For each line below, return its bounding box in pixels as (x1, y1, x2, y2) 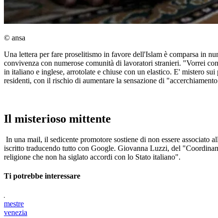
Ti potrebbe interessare (4, 172, 80, 181)
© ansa (4, 34, 25, 42)
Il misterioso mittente (4, 112, 111, 126)
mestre (4, 200, 24, 208)
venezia (4, 208, 27, 217)
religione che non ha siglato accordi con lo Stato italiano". (4, 152, 181, 161)
